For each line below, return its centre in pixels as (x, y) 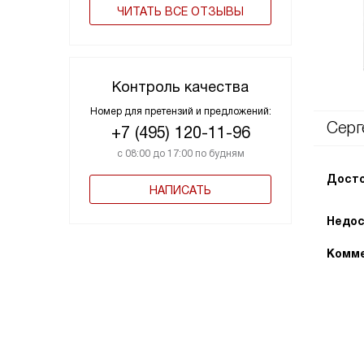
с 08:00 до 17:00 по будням (180, 153)
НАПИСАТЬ (180, 190)
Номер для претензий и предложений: (180, 111)
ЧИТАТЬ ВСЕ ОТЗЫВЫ (180, 11)
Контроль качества (180, 87)
